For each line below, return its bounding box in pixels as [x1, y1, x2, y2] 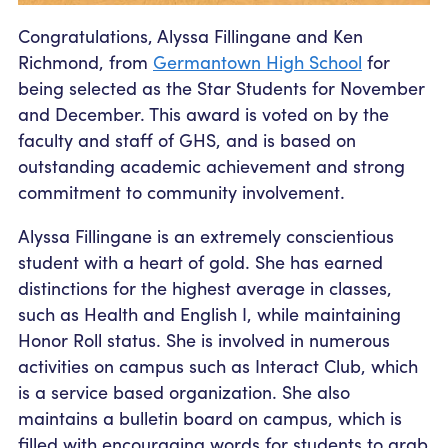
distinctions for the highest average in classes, [18, 274, 392, 300]
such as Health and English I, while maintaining [18, 300, 401, 326]
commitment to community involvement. [18, 178, 345, 204]
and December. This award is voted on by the [18, 100, 389, 126]
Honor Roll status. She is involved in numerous [18, 326, 390, 352]
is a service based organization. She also [18, 378, 350, 404]
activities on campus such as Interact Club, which [18, 352, 418, 378]
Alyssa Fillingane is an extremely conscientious [18, 222, 394, 248]
